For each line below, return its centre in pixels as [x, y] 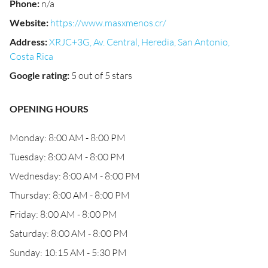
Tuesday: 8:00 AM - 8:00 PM [67, 157]
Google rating [38, 75]
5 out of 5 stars [102, 75]
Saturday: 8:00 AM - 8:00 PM [69, 233]
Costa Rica [31, 56]
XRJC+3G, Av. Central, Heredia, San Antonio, [139, 42]
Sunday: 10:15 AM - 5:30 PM [68, 252]
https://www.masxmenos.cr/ [108, 23]
